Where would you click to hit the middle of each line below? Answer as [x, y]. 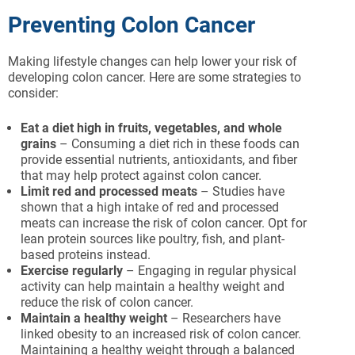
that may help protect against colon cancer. [141, 176]
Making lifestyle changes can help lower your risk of [153, 61]
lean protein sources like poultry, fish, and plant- [153, 239]
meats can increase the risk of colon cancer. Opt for [164, 223]
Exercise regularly [72, 271]
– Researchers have [224, 318]
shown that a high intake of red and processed [150, 207]
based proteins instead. [86, 255]
